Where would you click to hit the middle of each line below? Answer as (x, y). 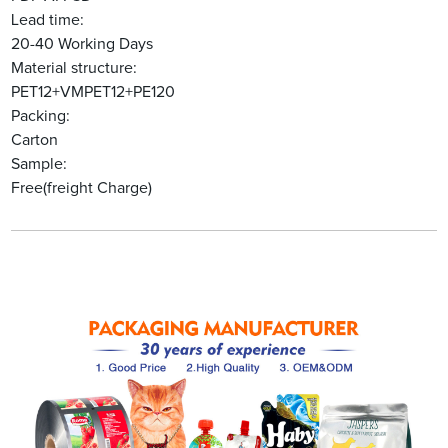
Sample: (39, 164)
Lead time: (48, 20)
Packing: (41, 116)
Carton (35, 140)
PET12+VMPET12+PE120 (93, 92)
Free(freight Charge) (82, 188)
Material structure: (74, 68)
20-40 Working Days (82, 44)
